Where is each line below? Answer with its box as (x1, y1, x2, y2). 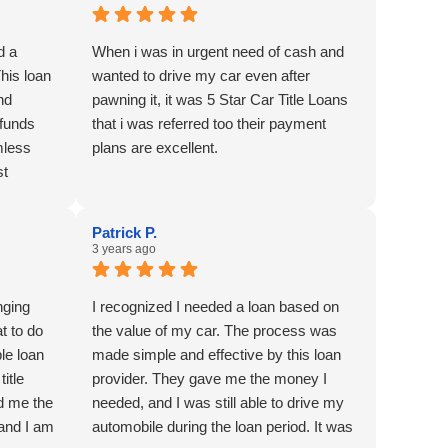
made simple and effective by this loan (92, 346, 341, 364)
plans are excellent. (92, 139, 218, 157)
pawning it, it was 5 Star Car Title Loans (92, 91, 348, 109)
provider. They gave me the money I (92, 370, 327, 388)
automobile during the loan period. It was (92, 418, 353, 436)
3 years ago (92, 242, 156, 257)
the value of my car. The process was (92, 322, 337, 340)
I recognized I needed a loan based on (92, 298, 339, 316)
